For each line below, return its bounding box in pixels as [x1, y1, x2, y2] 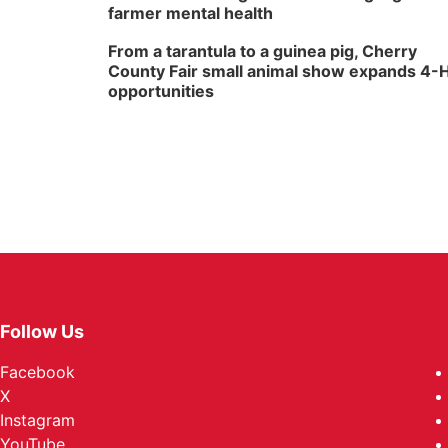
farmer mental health [108, 3, 273, 23]
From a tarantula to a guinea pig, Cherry [108, 41, 417, 61]
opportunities [108, 81, 214, 101]
